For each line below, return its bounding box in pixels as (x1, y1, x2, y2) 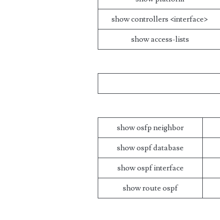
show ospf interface (117, 163, 184, 173)
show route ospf (123, 183, 178, 193)
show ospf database (117, 143, 184, 153)
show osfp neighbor (117, 123, 184, 133)
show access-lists (131, 34, 189, 44)
